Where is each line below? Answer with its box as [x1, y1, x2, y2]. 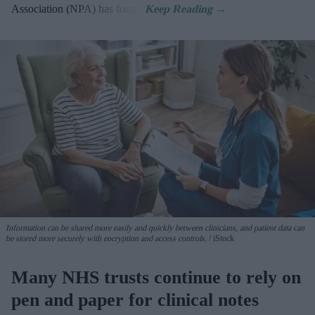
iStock [211, 233, 234, 243]
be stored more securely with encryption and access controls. [6, 233, 207, 243]
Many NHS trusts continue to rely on [11, 266, 301, 288]
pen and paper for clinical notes [11, 289, 259, 310]
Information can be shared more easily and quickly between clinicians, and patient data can [6, 222, 304, 233]
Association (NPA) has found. [11, 3, 145, 15]
